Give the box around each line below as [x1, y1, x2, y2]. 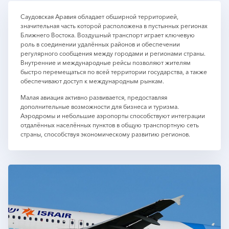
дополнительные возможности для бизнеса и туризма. [20, 103, 179, 110]
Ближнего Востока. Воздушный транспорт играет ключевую [20, 31, 195, 39]
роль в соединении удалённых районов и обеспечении [20, 40, 180, 48]
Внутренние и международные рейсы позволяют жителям [20, 59, 191, 66]
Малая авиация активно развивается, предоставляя [20, 94, 167, 101]
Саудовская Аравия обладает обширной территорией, [20, 13, 178, 20]
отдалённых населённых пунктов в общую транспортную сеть [20, 121, 199, 129]
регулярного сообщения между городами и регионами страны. [20, 50, 205, 57]
